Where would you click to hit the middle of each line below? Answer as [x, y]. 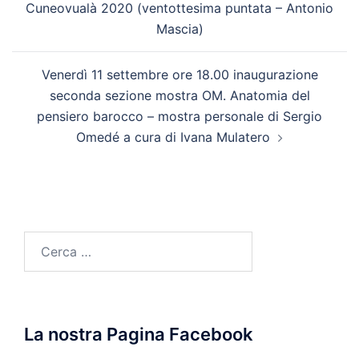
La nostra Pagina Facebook [139, 334]
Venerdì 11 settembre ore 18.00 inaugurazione [179, 74]
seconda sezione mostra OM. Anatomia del [179, 95]
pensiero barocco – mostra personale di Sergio [179, 116]
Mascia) [179, 28]
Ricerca [46, 241]
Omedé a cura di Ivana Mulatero [173, 137]
